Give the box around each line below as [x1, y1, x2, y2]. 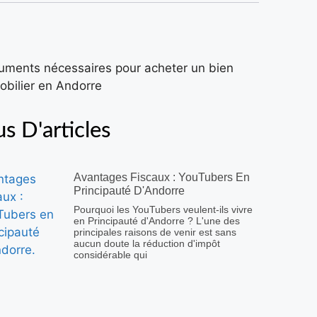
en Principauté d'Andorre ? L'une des [74, 215, 240, 227]
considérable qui [74, 249, 147, 261]
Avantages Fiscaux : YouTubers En [74, 171, 250, 184]
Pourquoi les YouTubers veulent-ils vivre [74, 204, 253, 216]
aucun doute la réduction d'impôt [74, 238, 220, 250]
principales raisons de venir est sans [74, 226, 236, 238]
